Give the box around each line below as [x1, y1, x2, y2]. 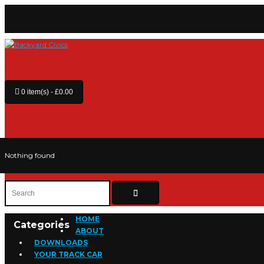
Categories [14, 219, 70, 230]
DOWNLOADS [34, 238, 88, 247]
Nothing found [5, 151, 55, 160]
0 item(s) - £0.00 [21, 88, 73, 96]
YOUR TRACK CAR [34, 250, 103, 259]
